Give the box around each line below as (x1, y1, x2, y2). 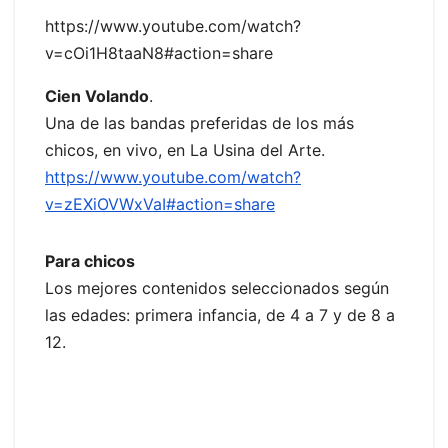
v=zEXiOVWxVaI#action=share (45, 193, 275, 214)
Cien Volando (45, 85, 149, 106)
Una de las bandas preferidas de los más (45, 112, 354, 133)
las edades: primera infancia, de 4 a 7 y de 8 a (45, 304, 395, 325)
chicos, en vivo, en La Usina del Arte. (45, 139, 325, 160)
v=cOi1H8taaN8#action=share (45, 42, 273, 63)
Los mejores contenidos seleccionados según (45, 277, 389, 298)
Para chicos (45, 250, 135, 271)
